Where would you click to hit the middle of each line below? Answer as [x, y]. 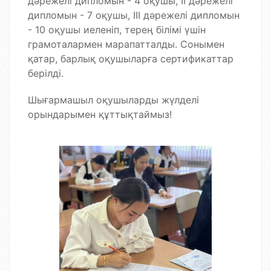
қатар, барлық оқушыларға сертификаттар [131, 59]
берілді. [46, 73]
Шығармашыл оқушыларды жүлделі [113, 100]
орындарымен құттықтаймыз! [100, 114]
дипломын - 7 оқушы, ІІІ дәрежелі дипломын [134, 15]
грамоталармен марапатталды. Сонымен [126, 44]
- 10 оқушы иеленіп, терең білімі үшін [117, 30]
